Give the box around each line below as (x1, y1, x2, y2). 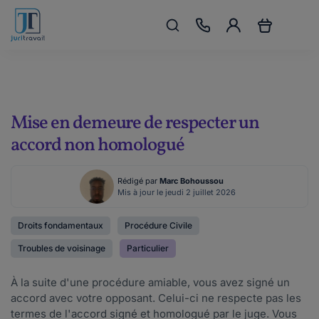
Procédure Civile (125, 220, 192, 231)
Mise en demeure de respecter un (11, 110, 259, 136)
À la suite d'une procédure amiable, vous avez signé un (11, 276, 290, 289)
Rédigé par (117, 176, 159, 186)
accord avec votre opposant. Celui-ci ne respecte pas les (11, 291, 301, 305)
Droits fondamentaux (18, 220, 103, 231)
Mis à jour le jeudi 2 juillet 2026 (117, 187, 236, 197)
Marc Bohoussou (159, 176, 224, 186)
